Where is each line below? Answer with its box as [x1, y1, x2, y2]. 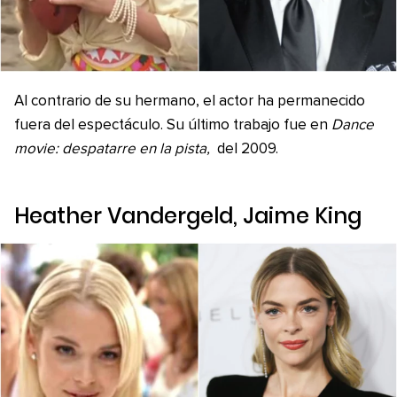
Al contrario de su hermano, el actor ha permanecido [14, 93, 365, 109]
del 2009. [213, 141, 278, 157]
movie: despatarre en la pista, [14, 141, 210, 157]
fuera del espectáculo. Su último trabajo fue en [14, 117, 331, 133]
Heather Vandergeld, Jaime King [14, 200, 362, 230]
